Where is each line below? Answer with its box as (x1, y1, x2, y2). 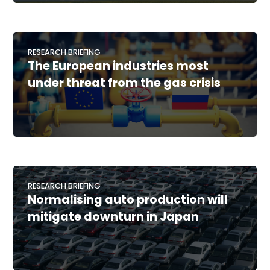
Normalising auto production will (28, 192, 228, 209)
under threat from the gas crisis (28, 75, 221, 92)
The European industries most (28, 58, 209, 75)
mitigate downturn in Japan (28, 209, 199, 225)
